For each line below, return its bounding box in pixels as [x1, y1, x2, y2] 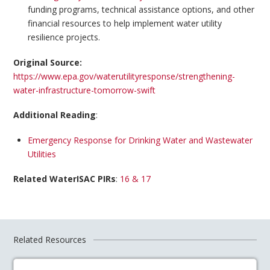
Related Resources [13, 234, 87, 246]
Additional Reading [13, 109, 96, 121]
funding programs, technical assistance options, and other [27, 4, 254, 16]
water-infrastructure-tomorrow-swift [13, 84, 156, 96]
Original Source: [13, 56, 83, 68]
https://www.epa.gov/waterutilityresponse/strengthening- [13, 70, 236, 82]
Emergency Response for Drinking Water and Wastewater [27, 134, 253, 146]
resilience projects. [27, 31, 100, 43]
